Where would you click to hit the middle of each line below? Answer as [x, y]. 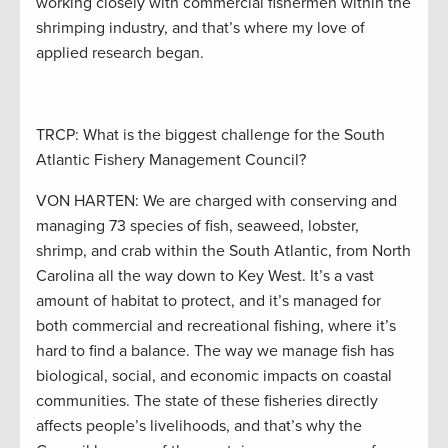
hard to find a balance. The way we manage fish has [215, 351]
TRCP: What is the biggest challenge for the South [210, 135]
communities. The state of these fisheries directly [207, 401]
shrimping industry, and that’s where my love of [200, 28]
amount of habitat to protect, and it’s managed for [208, 301]
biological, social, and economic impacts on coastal [214, 376]
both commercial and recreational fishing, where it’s [216, 326]
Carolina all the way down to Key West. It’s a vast [205, 276]
